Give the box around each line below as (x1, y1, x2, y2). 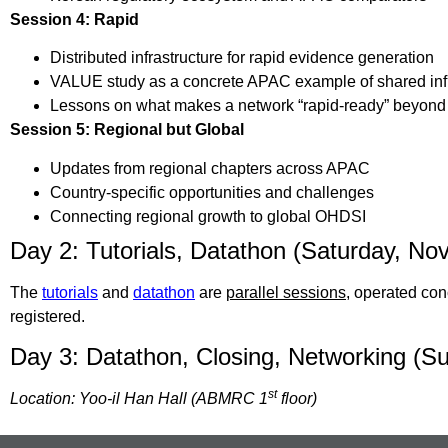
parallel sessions (226, 283, 346, 301)
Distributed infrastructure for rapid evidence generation (50, 49, 434, 67)
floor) (277, 389, 317, 407)
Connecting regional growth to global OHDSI (50, 207, 366, 225)
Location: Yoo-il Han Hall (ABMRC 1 (10, 389, 268, 407)
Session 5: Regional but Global (10, 121, 244, 139)
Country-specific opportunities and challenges (50, 183, 374, 201)
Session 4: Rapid (10, 10, 139, 28)
